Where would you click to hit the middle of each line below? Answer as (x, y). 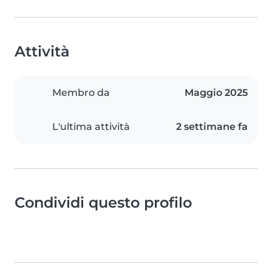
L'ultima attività (91, 127)
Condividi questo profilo (103, 203)
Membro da (81, 93)
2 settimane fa (212, 127)
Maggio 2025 (216, 93)
